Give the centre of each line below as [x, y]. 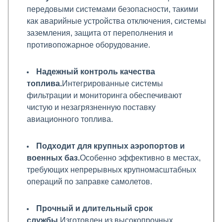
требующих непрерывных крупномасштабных [111, 170]
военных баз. [53, 158]
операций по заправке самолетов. [89, 182]
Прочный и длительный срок [94, 208]
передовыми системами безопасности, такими [112, 9]
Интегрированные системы [112, 83]
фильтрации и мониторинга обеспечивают [104, 95]
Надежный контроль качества [96, 72]
